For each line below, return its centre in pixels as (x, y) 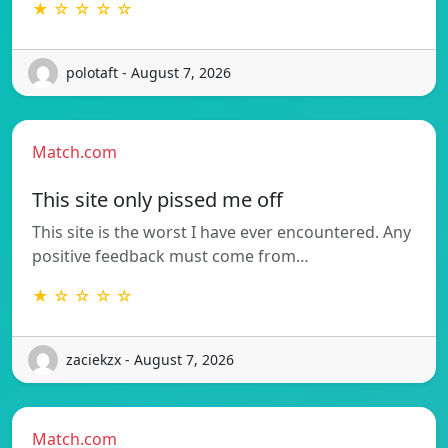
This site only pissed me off (157, 199)
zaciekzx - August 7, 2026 (150, 360)
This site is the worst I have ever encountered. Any (221, 231)
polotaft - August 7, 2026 (148, 73)
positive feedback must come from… (170, 255)
